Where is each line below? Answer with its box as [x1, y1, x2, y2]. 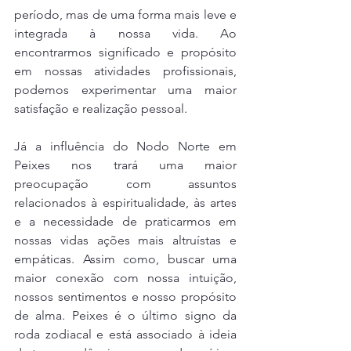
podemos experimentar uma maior [14, 82, 237, 97]
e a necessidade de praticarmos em [14, 214, 237, 229]
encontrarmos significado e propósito [14, 45, 237, 60]
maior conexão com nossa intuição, [14, 270, 237, 285]
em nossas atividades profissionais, [14, 63, 237, 78]
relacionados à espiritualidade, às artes [14, 195, 237, 210]
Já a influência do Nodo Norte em [14, 139, 237, 154]
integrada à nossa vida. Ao [14, 26, 237, 41]
